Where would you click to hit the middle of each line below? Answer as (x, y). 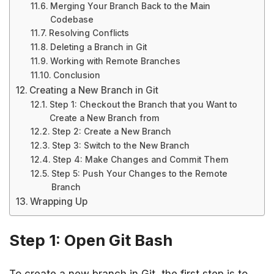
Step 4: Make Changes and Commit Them (140, 160)
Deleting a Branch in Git (98, 47)
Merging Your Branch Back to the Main (130, 6)
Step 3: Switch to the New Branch (120, 146)
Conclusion (76, 75)
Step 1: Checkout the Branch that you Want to (143, 105)
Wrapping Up (59, 202)
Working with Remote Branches (115, 61)
